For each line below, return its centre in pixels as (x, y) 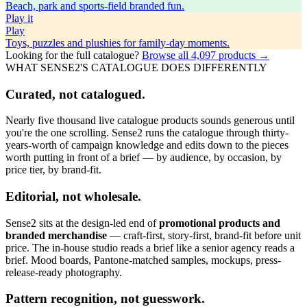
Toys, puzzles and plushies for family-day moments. (118, 42)
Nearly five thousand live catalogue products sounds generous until (150, 121)
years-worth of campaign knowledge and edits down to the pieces (147, 145)
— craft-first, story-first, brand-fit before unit (205, 235)
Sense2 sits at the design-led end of (81, 223)
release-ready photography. (64, 272)
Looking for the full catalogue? (72, 55)
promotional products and (220, 223)
